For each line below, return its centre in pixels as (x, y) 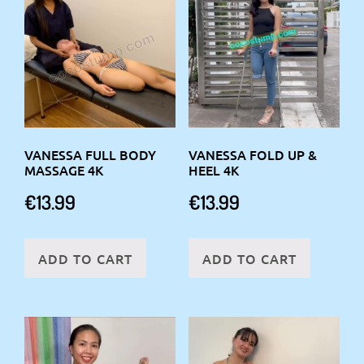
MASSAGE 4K (64, 169)
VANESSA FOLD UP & (252, 154)
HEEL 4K (213, 169)
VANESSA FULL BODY (90, 154)
